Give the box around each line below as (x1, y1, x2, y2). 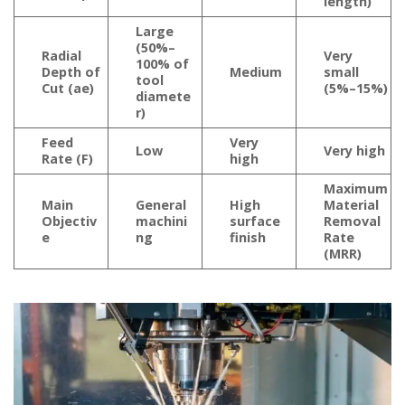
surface (230, 212, 280, 230)
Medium (230, 62, 282, 80)
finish (230, 228, 266, 246)
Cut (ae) (42, 79, 94, 97)
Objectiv (42, 212, 97, 230)
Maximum (324, 179, 388, 197)
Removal (324, 212, 381, 230)
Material (324, 195, 379, 213)
